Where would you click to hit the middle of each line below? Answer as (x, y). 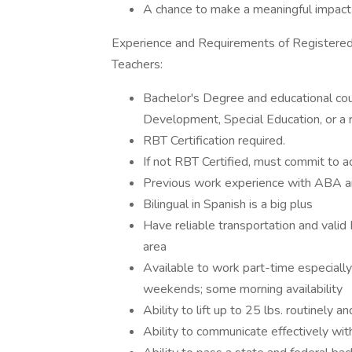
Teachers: (137, 64)
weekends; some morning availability (243, 289)
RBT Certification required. (214, 141)
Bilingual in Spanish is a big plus (228, 204)
